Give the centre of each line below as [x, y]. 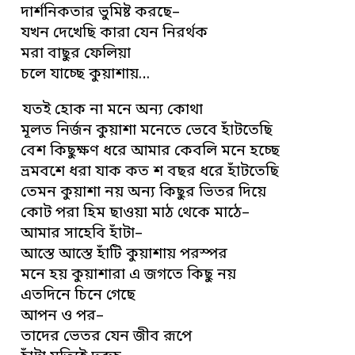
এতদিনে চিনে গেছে [78, 296]
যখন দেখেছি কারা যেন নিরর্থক [115, 33]
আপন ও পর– [63, 316]
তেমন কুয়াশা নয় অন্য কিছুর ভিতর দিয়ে [144, 193]
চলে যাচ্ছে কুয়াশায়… [86, 74]
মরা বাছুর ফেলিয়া [76, 54]
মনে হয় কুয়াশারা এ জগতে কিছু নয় [129, 275]
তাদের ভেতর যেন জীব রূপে [107, 337]
